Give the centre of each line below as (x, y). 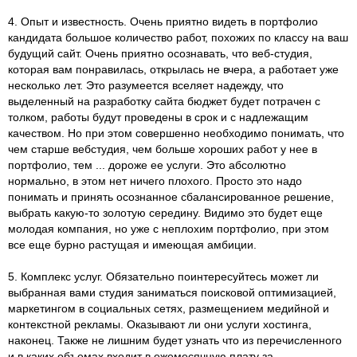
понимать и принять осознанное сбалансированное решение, (171, 196)
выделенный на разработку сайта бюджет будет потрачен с (164, 101)
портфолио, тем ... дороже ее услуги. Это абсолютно (147, 165)
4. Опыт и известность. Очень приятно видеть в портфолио (163, 21)
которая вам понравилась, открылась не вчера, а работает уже (173, 69)
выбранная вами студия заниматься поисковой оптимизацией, (172, 292)
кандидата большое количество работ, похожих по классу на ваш (178, 37)
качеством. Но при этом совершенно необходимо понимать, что (176, 133)
